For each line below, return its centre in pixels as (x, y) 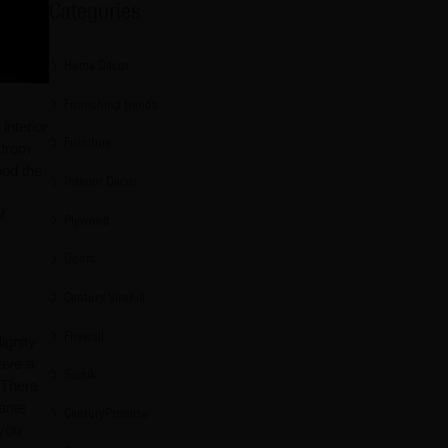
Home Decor (97, 64)
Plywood (87, 219)
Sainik (80, 374)
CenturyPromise (106, 412)
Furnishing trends (111, 103)
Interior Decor (101, 180)
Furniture (88, 142)
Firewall (84, 335)
